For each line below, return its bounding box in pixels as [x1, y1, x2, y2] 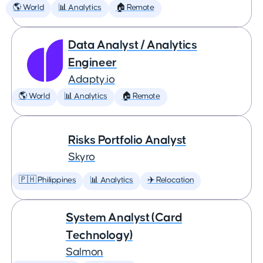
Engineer [68, 56, 117, 69]
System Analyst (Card [66, 211, 183, 224]
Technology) [66, 229, 133, 241]
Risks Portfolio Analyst [68, 134, 186, 146]
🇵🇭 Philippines [19, 176, 76, 184]
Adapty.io [68, 74, 115, 85]
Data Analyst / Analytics [68, 39, 197, 51]
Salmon [66, 247, 103, 258]
